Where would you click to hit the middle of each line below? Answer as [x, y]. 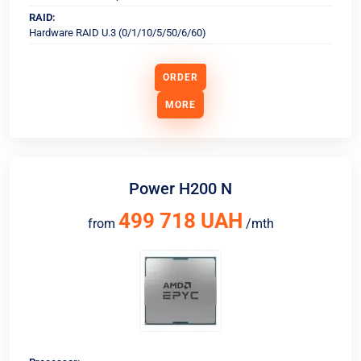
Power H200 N [180, 189]
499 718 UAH [180, 221]
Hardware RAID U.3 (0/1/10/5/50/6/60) [118, 33]
